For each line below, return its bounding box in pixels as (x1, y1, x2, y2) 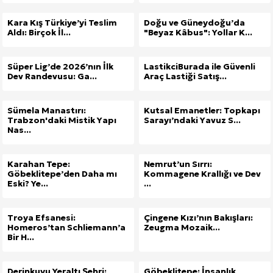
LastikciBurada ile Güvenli (144, 60, 255, 72)
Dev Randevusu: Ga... (7, 70, 97, 82)
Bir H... (7, 231, 34, 243)
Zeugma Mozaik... (144, 221, 220, 233)
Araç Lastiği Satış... (144, 70, 227, 82)
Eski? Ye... (7, 177, 48, 189)
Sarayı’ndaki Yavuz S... (144, 114, 241, 126)
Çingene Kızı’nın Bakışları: (144, 211, 253, 223)
